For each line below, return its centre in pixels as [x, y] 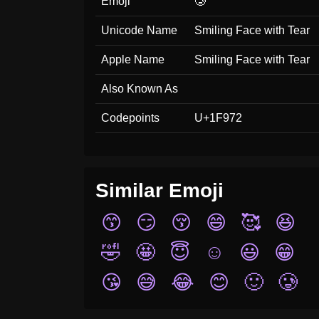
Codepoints [130, 118]
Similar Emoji [159, 190]
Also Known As [140, 89]
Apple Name [133, 59]
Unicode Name [139, 30]
